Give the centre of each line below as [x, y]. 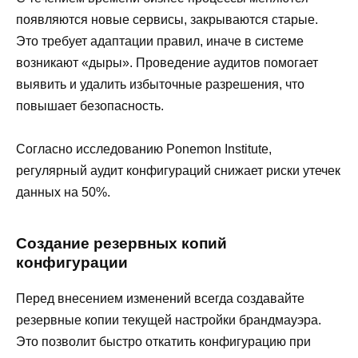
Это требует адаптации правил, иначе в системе [160, 42]
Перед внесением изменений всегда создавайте [160, 298]
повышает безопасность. [90, 106]
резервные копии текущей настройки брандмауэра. [169, 320]
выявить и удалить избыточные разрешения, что [160, 85]
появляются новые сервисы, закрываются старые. [167, 20]
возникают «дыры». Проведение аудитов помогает [167, 63]
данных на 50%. [63, 193]
